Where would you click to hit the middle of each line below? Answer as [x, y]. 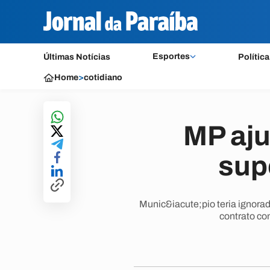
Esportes [171, 56]
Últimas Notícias [77, 57]
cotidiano [103, 77]
